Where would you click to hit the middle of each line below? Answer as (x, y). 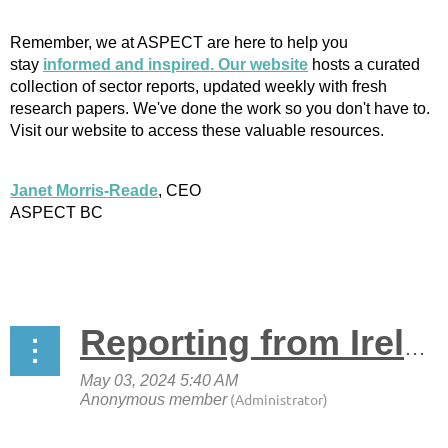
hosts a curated (364, 64)
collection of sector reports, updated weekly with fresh (198, 86)
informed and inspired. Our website (175, 64)
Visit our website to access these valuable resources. (197, 130)
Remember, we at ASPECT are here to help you (179, 42)
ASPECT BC (56, 212)
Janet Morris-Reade (84, 190)
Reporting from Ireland (415, 347)
